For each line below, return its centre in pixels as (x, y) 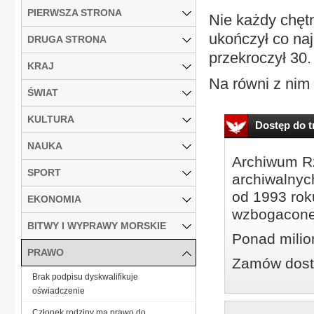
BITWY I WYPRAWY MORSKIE (97, 225)
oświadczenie (59, 291)
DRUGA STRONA (67, 39)
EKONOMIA (54, 199)
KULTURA (51, 119)
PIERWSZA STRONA (75, 12)
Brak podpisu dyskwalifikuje (85, 277)
